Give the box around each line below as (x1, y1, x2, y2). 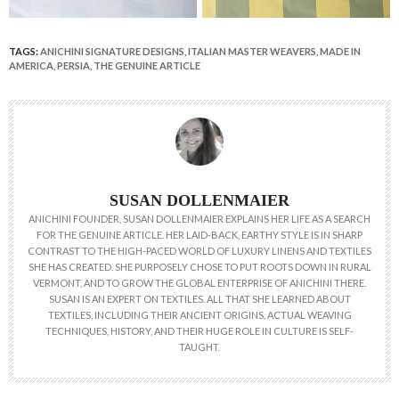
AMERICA (9, 60, 53, 72)
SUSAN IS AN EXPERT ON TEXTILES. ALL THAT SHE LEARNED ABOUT (48, 293, 351, 305)
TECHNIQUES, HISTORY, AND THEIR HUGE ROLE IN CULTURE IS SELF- (45, 325, 354, 338)
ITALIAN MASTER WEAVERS (188, 45, 316, 58)
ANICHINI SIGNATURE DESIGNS (40, 45, 184, 58)
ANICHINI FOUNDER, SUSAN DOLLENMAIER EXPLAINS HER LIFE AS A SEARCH (28, 213, 370, 225)
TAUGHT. (179, 341, 220, 354)
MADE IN (320, 45, 361, 58)
